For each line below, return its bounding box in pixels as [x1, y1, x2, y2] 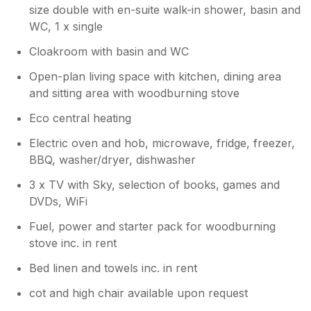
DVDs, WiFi [29, 194, 88, 208]
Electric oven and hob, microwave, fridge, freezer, [29, 135, 296, 150]
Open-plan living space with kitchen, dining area [29, 69, 282, 83]
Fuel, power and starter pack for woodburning [29, 219, 276, 233]
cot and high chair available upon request [29, 285, 249, 300]
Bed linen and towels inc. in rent [29, 260, 198, 275]
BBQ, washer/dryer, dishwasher [29, 152, 196, 167]
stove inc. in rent [29, 235, 117, 250]
